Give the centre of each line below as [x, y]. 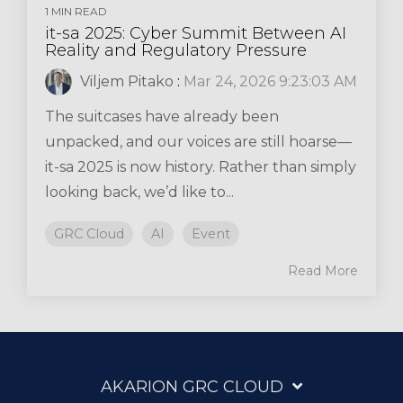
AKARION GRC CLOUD [192, 386]
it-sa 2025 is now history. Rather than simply [201, 166]
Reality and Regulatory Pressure [176, 50]
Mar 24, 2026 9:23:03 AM [270, 81]
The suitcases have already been [162, 116]
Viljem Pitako [125, 81]
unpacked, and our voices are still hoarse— [198, 141]
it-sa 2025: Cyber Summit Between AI [196, 33]
